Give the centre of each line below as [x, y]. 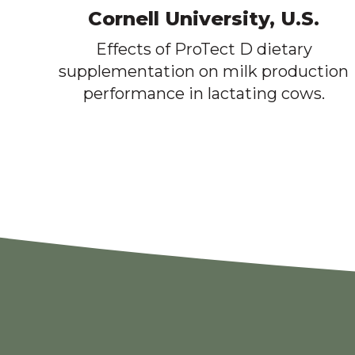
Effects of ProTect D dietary [204, 49]
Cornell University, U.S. [204, 18]
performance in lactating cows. [204, 93]
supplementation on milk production [204, 71]
